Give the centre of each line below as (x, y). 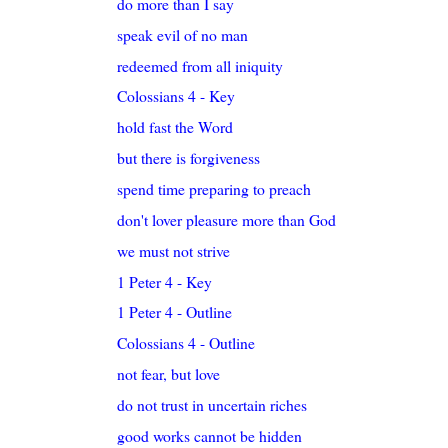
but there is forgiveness (189, 158)
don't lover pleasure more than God (227, 219)
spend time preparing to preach (214, 189)
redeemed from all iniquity (200, 65)
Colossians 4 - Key (176, 96)
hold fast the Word (175, 127)
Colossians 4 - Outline (186, 343)
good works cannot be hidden (210, 435)
